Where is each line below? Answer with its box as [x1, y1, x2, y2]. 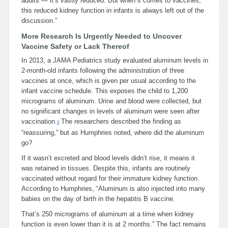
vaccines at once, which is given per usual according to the [21, 77, 196, 84]
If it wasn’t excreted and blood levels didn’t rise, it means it [21, 154, 195, 162]
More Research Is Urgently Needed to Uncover [21, 32, 182, 40]
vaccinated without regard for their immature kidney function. [21, 175, 199, 182]
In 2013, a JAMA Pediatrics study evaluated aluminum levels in [21, 56, 208, 64]
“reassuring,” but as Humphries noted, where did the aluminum [21, 129, 204, 136]
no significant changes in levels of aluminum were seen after [21, 107, 199, 115]
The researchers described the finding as [59, 118, 181, 125]
